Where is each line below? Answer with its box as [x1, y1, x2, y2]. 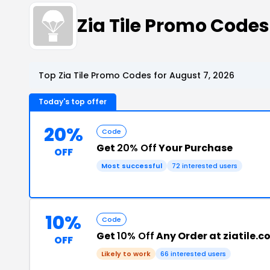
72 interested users [172, 161, 237, 171]
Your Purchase [157, 141, 233, 155]
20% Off [117, 141, 157, 155]
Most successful [101, 161, 162, 171]
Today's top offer [39, 96, 107, 107]
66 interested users [160, 249, 226, 259]
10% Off [117, 229, 154, 243]
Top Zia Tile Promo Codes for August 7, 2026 [39, 69, 234, 81]
